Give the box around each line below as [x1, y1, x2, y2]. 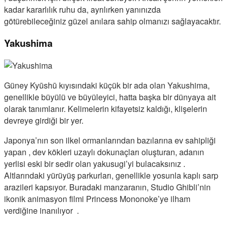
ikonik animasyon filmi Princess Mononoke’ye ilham [4, 193, 190, 205]
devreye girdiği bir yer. [4, 115, 83, 127]
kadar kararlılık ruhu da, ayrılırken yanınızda [4, 3, 161, 15]
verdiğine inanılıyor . [4, 205, 79, 217]
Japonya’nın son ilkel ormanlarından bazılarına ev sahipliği [4, 134, 216, 147]
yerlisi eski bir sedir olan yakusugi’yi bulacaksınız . [4, 158, 185, 170]
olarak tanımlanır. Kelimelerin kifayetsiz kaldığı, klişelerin [4, 103, 207, 115]
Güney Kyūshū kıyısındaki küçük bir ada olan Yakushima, [4, 79, 210, 92]
